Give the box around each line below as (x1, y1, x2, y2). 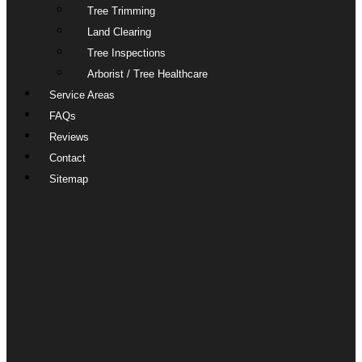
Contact (49, 151, 86, 164)
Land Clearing (86, 25, 151, 38)
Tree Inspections (86, 46, 166, 59)
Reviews (49, 130, 90, 143)
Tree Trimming (86, 4, 155, 17)
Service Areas (49, 88, 116, 101)
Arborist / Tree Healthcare (86, 67, 208, 80)
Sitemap (49, 172, 89, 185)
